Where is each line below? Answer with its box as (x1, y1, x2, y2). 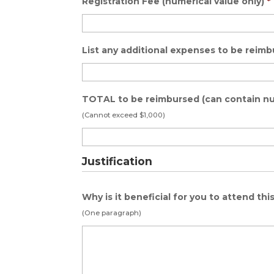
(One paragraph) (82, 208, 142, 217)
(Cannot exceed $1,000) (82, 110, 166, 119)
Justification (82, 154, 153, 168)
